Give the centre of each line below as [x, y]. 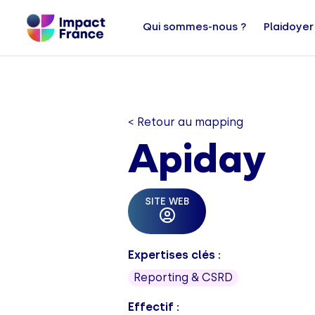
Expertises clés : [174, 255]
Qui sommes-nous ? [195, 27]
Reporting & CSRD [183, 277]
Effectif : [154, 307]
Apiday [197, 162]
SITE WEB [167, 201]
